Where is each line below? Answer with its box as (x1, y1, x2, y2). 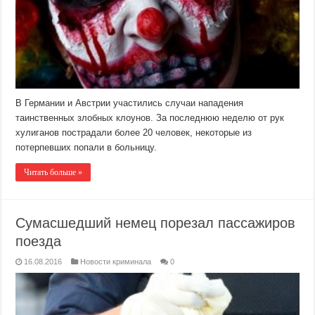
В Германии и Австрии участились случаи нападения (15, 97, 244, 108)
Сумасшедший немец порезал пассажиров (15, 214, 296, 231)
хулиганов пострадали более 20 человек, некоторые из (15, 127, 252, 138)
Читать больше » (24, 167, 83, 177)
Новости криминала (80, 257, 152, 266)
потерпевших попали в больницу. (15, 141, 157, 153)
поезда (15, 233, 62, 249)
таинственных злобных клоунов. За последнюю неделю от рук (15, 112, 285, 123)
